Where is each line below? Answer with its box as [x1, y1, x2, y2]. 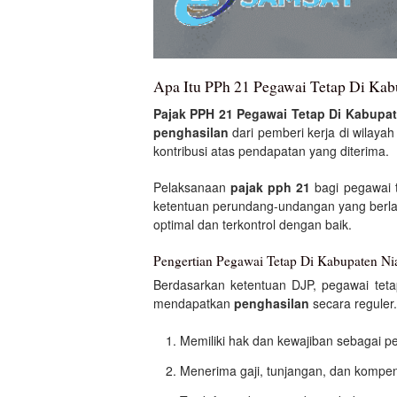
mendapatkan [153, 294, 234, 313]
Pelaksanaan [153, 177, 231, 196]
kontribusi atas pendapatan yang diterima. [153, 141, 389, 160]
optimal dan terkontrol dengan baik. [153, 214, 352, 233]
